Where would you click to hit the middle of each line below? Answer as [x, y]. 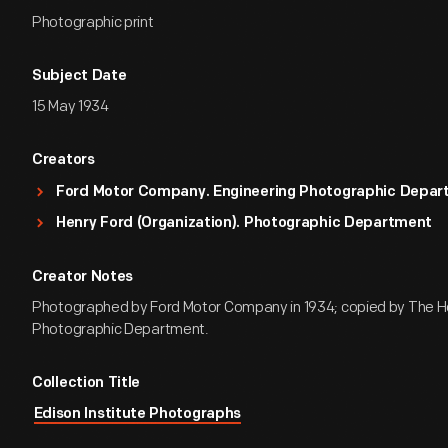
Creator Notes [83, 277]
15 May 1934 [70, 106]
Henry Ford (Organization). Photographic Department [244, 223]
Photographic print [93, 22]
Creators [63, 160]
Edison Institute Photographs [137, 414]
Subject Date [79, 76]
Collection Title [86, 383]
